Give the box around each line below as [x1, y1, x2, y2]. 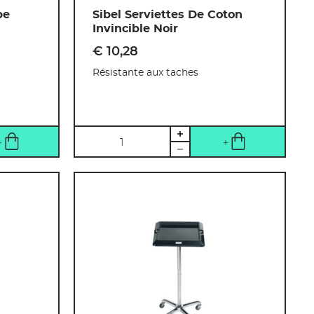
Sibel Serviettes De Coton [93, 8, 243, 20]
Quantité [75, 129, 126, 141]
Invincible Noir [93, 22, 179, 34]
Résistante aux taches [93, 67, 199, 78]
